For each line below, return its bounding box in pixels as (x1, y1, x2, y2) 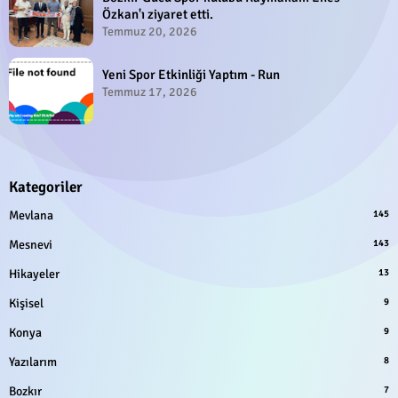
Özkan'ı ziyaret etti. (102, 5, 213, 22)
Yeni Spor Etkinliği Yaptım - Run (102, 66, 280, 83)
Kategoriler (9, 177, 83, 196)
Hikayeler (9, 266, 60, 282)
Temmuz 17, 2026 (102, 84, 197, 99)
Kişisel (9, 295, 44, 311)
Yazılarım (9, 354, 57, 370)
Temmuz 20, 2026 (102, 23, 197, 39)
